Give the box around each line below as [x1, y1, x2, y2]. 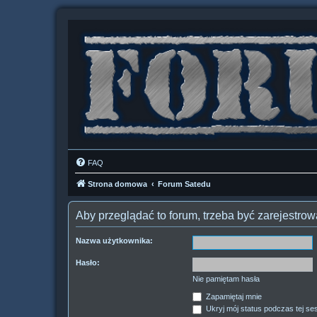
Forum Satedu [158, 179, 211, 188]
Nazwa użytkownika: [76, 236, 153, 245]
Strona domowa [88, 179, 147, 188]
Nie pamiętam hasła [192, 274, 260, 283]
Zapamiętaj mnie [204, 292, 262, 301]
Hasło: [76, 258, 100, 267]
